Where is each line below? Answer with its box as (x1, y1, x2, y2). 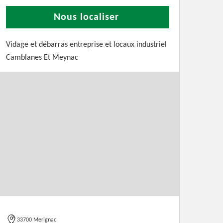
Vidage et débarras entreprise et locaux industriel (6, 41, 167, 49)
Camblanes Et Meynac (6, 54, 78, 62)
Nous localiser (54, 12, 119, 22)
